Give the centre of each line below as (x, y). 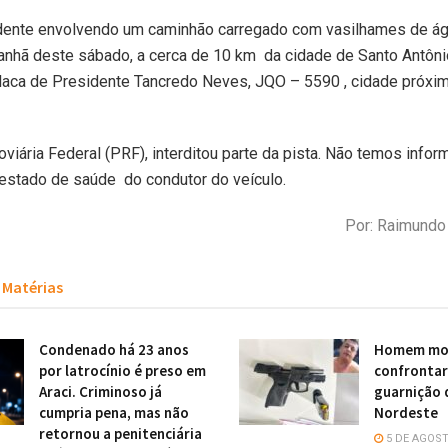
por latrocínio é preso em (122, 371)
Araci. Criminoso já (100, 392)
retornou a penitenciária (120, 434)
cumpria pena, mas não (114, 413)
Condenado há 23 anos (114, 350)
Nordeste (406, 413)
